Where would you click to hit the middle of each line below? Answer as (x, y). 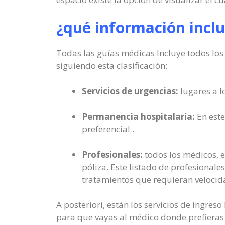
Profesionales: (112, 154)
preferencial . (108, 129)
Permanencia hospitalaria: (138, 116)
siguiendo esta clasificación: (112, 66)
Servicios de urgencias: (130, 91)
